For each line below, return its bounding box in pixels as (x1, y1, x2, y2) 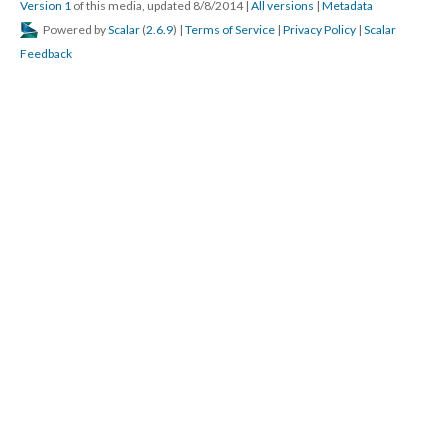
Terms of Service (185, 22, 275, 37)
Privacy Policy (283, 22, 356, 37)
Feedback (20, 46, 72, 61)
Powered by (41, 22, 108, 37)
